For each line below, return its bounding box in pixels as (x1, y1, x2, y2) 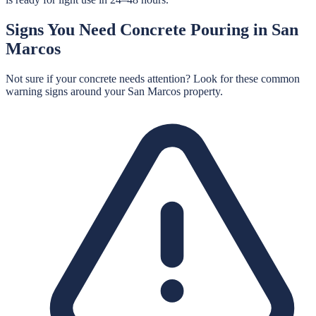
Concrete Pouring (120, 20, 249, 39)
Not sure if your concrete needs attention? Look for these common (6, 73, 300, 85)
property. (181, 85, 223, 97)
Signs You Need (6, 20, 120, 39)
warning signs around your (6, 85, 128, 97)
